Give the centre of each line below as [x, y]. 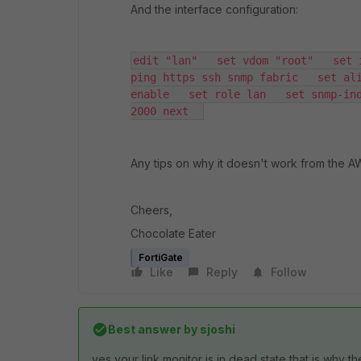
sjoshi [216, 329]
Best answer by [153, 329]
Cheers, [151, 210]
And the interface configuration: [214, 9]
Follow [289, 272]
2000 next [166, 111]
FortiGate [161, 257]
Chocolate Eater [173, 233]
